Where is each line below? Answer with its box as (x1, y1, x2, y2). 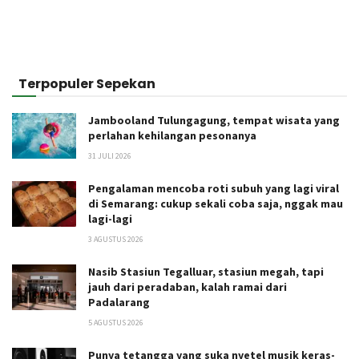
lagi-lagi (88, 211, 132, 226)
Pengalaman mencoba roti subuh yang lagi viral (88, 180, 339, 196)
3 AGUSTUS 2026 (88, 233, 143, 244)
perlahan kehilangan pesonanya (88, 127, 256, 143)
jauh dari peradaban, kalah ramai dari (88, 279, 287, 294)
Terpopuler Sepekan (18, 74, 155, 93)
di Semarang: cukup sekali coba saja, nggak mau (88, 196, 343, 211)
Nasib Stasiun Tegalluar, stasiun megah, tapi (88, 264, 324, 279)
